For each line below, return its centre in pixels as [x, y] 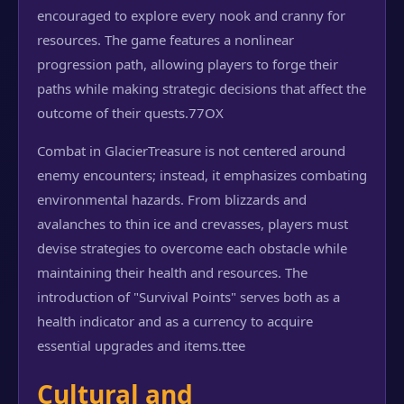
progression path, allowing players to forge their [188, 64]
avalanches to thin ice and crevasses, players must [193, 224]
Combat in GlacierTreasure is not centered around [191, 151]
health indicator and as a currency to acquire [175, 321]
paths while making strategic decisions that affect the [202, 88]
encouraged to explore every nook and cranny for [191, 15]
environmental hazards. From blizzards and [172, 199]
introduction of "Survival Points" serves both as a [188, 297]
